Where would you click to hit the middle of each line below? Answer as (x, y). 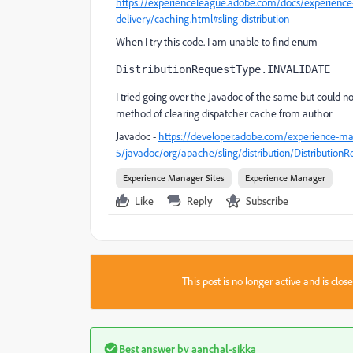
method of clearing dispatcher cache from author (224, 113)
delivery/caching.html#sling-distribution (203, 19)
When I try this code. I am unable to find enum (217, 42)
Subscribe (267, 201)
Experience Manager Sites (174, 178)
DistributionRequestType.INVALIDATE (223, 69)
